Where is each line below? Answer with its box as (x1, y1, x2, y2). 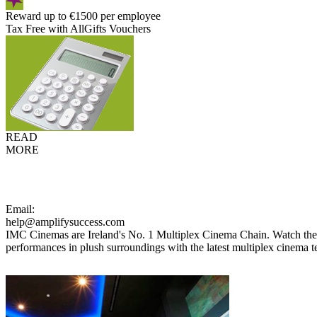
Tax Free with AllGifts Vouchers (6, 23, 151, 35)
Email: (6, 203, 35, 215)
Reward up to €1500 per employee (6, 10, 161, 22)
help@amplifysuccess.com (6, 216, 125, 228)
